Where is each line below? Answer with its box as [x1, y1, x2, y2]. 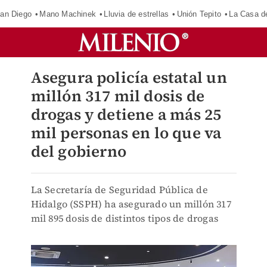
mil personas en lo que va [30, 122, 222, 144]
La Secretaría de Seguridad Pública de [30, 183, 208, 196]
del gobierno [30, 141, 126, 162]
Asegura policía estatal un [30, 67, 227, 88]
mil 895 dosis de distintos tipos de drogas [30, 212, 218, 225]
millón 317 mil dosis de [30, 85, 205, 107]
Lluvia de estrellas [104, 9, 169, 18]
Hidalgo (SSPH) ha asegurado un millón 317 [30, 197, 231, 210]
